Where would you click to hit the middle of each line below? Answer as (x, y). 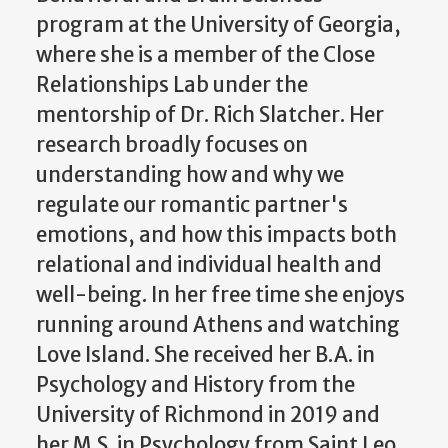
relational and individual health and (209, 265)
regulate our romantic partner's (192, 205)
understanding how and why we (190, 175)
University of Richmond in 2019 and (208, 415)
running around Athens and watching (218, 325)
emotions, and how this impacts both (216, 235)
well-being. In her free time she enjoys (220, 295)
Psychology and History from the (195, 385)
